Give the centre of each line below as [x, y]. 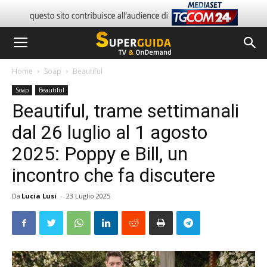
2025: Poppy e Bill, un [100, 154]
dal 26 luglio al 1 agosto [110, 132]
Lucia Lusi [39, 196]
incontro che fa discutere [114, 175]
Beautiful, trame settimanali [125, 111]
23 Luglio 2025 [88, 196]
